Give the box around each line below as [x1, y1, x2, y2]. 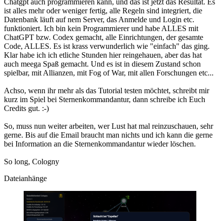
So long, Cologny [4, 157, 59, 166]
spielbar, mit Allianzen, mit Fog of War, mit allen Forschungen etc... [4, 68, 214, 77]
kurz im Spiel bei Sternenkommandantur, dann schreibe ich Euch [4, 95, 205, 104]
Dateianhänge [4, 174, 47, 183]
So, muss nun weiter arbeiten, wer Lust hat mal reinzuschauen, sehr [4, 121, 213, 130]
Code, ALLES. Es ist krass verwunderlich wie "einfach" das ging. [4, 41, 210, 50]
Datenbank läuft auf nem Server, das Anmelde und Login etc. [4, 15, 194, 24]
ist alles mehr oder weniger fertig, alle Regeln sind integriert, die [4, 6, 202, 15]
